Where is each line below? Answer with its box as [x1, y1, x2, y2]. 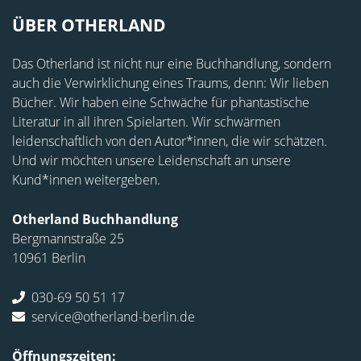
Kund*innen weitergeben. [12, 171, 160, 189]
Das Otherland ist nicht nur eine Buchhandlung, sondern [12, 55, 331, 73]
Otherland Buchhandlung [12, 210, 178, 229]
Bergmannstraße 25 [12, 230, 124, 248]
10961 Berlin [12, 249, 85, 268]
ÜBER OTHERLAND [12, 14, 166, 37]
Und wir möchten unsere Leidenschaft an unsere [12, 151, 291, 170]
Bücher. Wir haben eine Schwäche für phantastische [12, 93, 309, 112]
